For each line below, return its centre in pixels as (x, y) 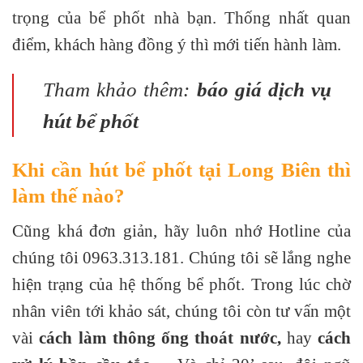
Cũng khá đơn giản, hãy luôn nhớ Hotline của (181, 230)
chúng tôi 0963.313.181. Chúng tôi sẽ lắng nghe (181, 257)
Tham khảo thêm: (120, 90)
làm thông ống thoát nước (177, 337)
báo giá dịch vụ (264, 90)
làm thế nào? (68, 196)
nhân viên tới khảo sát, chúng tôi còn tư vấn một (181, 310)
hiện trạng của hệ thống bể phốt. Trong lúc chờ (181, 284)
